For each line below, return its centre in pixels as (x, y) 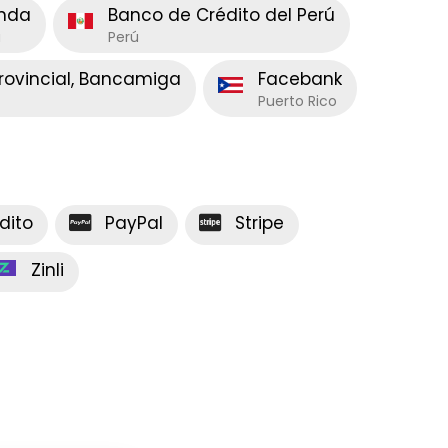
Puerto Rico (297, 100)
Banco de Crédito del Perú (221, 14)
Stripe (259, 222)
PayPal (134, 222)
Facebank (300, 78)
